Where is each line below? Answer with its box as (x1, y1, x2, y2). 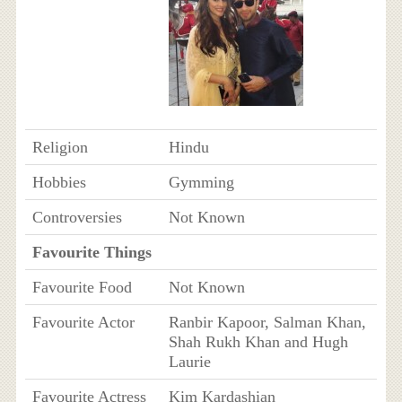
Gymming (168, 173, 234, 191)
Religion (31, 138, 88, 156)
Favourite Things (31, 243, 152, 261)
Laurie (168, 353, 211, 371)
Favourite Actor (31, 313, 135, 331)
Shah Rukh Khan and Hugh (168, 333, 348, 351)
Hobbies (31, 173, 86, 191)
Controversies (31, 208, 122, 226)
